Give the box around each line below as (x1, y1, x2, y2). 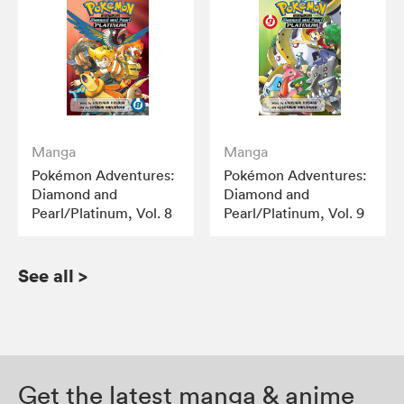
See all (18, 262, 74, 288)
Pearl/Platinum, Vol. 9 (224, 203, 365, 222)
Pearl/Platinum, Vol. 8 (32, 203, 172, 222)
